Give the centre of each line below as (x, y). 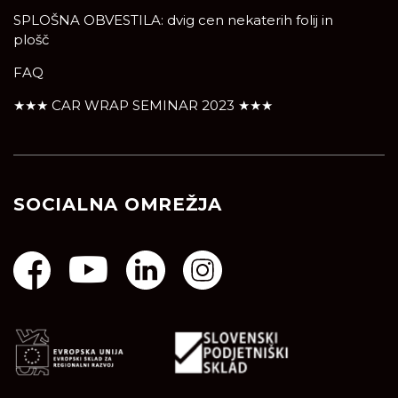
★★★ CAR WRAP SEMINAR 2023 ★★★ (143, 106)
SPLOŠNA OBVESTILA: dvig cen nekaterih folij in (173, 20)
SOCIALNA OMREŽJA (118, 205)
